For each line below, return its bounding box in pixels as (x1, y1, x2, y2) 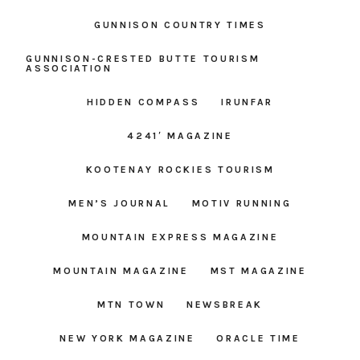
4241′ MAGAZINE (127, 130, 233, 142)
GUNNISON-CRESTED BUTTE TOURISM (26, 53, 260, 65)
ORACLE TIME (216, 333, 301, 345)
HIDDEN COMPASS (87, 96, 200, 108)
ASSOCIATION (26, 63, 112, 75)
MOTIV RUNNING (191, 198, 292, 210)
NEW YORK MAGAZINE (59, 333, 195, 345)
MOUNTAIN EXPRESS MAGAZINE (81, 231, 279, 243)
